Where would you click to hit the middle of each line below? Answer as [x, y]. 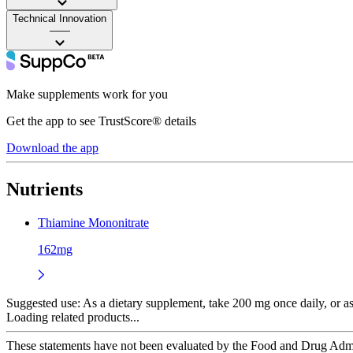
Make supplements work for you [87, 94]
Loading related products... [73, 317]
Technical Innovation [59, 18]
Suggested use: [43, 303]
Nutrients [45, 189]
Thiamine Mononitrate [93, 222]
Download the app [52, 147]
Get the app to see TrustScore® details [101, 121]
